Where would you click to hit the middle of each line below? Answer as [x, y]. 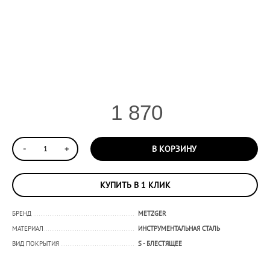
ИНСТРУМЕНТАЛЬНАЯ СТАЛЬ [179, 228]
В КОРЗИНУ [174, 149]
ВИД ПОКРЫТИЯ [36, 243]
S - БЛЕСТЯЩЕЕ [160, 243]
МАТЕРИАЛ [28, 228]
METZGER [152, 213]
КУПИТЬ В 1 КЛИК [135, 185]
